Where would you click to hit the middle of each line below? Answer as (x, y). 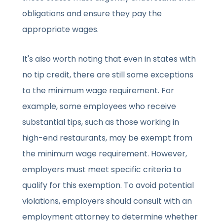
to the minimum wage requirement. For (98, 91)
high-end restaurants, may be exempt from (108, 138)
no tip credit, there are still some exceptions (108, 75)
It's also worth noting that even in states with (109, 59)
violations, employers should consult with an (107, 201)
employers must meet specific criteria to (102, 170)
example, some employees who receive (99, 107)
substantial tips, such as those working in (101, 122)
